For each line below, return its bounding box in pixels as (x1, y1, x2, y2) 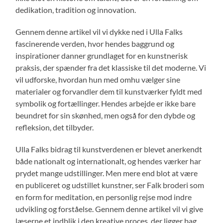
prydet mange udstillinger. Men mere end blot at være (15, 168, 198, 178)
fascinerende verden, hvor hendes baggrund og (15, 38, 175, 48)
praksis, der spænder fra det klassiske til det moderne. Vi (15, 62, 207, 72)
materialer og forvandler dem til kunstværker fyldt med (15, 86, 203, 96)
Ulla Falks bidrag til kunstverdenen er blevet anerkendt (15, 144, 203, 154)
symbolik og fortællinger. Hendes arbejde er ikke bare (15, 98, 196, 108)
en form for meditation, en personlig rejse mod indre (15, 192, 192, 202)
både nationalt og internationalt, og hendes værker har (15, 156, 202, 166)
